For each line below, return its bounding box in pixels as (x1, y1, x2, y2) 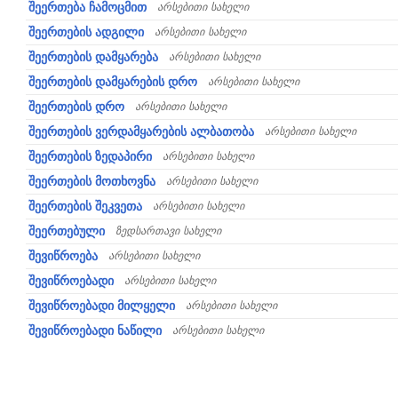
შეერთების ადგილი (28, 25, 144, 39)
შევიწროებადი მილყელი (28, 298, 175, 313)
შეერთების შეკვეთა (28, 199, 142, 213)
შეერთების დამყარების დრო (28, 75, 197, 89)
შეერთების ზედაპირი (28, 149, 152, 163)
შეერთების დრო (28, 99, 124, 114)
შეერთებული (28, 224, 105, 238)
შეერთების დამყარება (28, 50, 158, 64)
